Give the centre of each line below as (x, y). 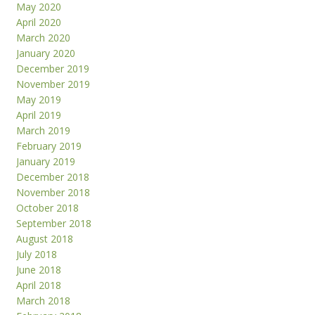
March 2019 (44, 131)
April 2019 (39, 115)
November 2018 (53, 193)
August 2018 (45, 239)
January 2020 (46, 53)
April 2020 (39, 22)
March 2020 (44, 38)
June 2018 (39, 270)
